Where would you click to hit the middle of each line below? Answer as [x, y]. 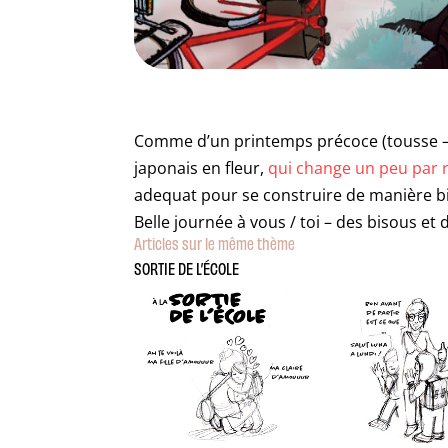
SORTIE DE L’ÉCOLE [187, 267]
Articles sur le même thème [215, 242]
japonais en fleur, [201, 167]
